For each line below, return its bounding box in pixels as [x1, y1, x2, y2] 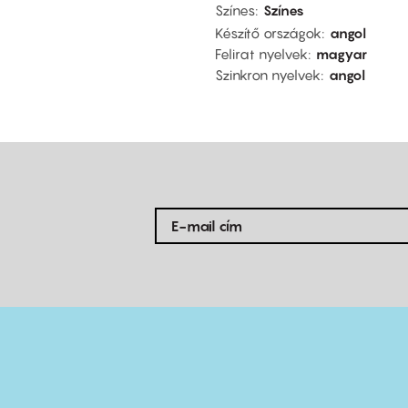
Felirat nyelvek [215, 45, 308, 62]
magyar [316, 45, 367, 62]
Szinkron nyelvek [215, 66, 321, 83]
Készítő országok [215, 24, 321, 41]
